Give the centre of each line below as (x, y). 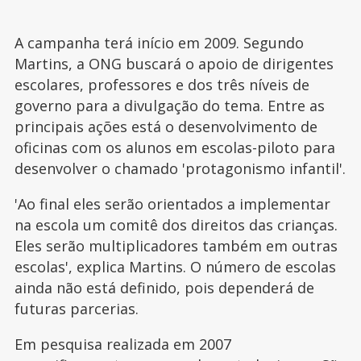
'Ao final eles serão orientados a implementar (172, 203)
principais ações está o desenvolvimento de (166, 126)
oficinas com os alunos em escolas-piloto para (174, 147)
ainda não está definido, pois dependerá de (164, 287)
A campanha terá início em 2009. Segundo (159, 42)
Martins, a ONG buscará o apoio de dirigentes (174, 63)
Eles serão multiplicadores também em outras (176, 245)
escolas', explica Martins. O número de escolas (175, 266)
